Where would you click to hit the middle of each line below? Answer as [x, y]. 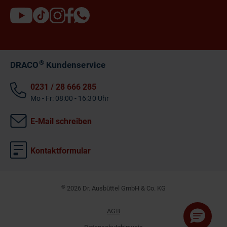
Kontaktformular [61, 151]
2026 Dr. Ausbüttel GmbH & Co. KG [116, 188]
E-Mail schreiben [61, 122]
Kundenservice [75, 65]
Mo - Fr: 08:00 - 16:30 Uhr [70, 99]
